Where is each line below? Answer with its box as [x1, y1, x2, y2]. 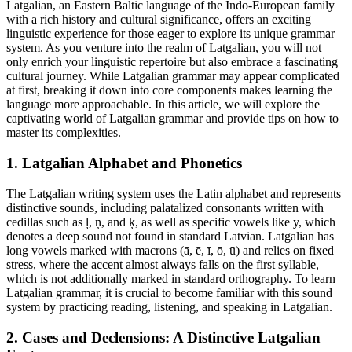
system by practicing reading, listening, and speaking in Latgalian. [6, 299, 332, 313]
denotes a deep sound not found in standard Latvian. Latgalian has [6, 229, 334, 243]
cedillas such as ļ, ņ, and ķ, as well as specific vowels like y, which [6, 214, 335, 229]
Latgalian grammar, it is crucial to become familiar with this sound [6, 285, 332, 299]
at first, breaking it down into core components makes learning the [6, 83, 332, 97]
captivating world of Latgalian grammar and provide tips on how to [6, 112, 339, 126]
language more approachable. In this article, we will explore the [6, 97, 320, 112]
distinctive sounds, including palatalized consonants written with [6, 200, 324, 214]
